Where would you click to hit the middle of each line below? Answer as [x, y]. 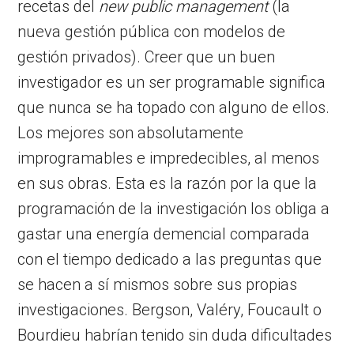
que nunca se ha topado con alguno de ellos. [174, 107]
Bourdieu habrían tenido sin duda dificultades [175, 335]
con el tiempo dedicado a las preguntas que [170, 259]
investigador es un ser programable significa [172, 82]
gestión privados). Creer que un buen [147, 56]
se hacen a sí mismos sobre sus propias [158, 284]
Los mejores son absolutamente [131, 132]
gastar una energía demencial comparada [164, 233]
